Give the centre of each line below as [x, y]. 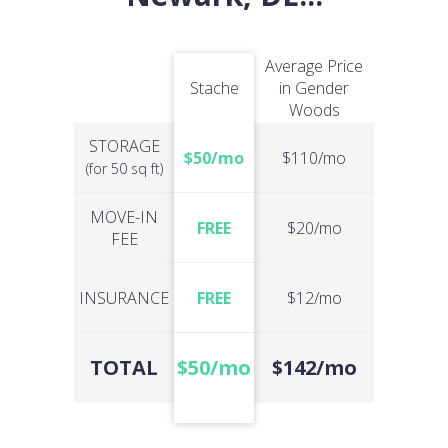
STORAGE [124, 145]
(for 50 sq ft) [124, 168]
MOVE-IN [124, 216]
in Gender [314, 88]
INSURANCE [124, 297]
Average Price [314, 66]
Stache [214, 88]
